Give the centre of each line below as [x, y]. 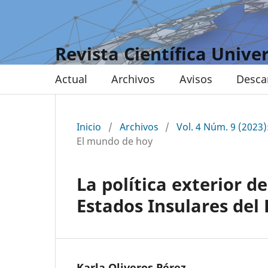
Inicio [89, 127]
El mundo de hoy [115, 141]
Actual [71, 79]
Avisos [196, 79]
